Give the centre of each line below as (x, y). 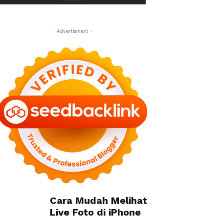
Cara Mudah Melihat (99, 200)
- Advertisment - (72, 31)
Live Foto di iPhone (95, 212)
